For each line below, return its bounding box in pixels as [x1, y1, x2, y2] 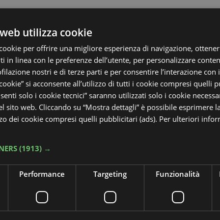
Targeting [93, 168, 127, 179]
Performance [19, 168, 65, 179]
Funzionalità [156, 168, 200, 179]
